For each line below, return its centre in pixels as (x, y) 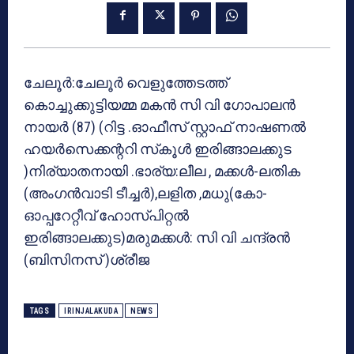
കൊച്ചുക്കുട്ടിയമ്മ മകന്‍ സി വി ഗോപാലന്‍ (160, 104)
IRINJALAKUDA (91, 311)
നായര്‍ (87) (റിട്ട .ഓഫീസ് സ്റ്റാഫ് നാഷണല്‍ (165, 126)
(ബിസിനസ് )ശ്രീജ (87, 259)
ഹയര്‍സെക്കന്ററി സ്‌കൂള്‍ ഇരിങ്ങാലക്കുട (158, 149)
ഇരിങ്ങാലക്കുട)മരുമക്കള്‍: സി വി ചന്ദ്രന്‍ (157, 237)
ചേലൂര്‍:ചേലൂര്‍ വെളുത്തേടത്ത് (126, 82)
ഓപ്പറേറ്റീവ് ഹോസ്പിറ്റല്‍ (106, 215)
